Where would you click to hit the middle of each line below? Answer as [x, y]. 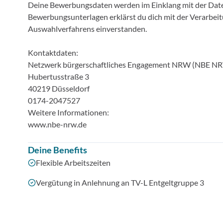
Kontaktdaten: [53, 53]
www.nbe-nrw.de [57, 124]
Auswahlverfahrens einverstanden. [87, 29]
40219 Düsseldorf [59, 88]
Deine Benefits [57, 150]
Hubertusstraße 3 [58, 76]
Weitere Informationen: [68, 112]
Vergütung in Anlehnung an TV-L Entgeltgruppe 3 [120, 182]
